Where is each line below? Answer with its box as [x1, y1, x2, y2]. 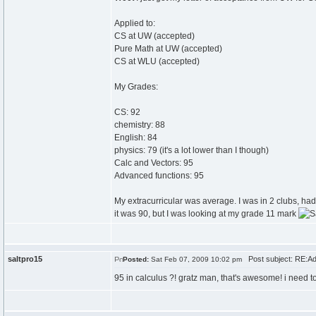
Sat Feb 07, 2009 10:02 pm [149, 255, 242, 263]
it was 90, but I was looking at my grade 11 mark [114, 209, 298, 219]
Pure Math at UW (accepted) [114, 44, 222, 54]
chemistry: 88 [114, 120, 165, 130]
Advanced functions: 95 [114, 171, 204, 181]
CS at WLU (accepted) [114, 56, 200, 66]
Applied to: [114, 18, 155, 28]
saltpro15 [8, 255, 42, 263]
